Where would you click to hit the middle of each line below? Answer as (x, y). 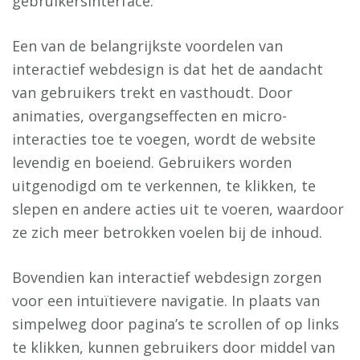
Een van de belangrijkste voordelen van (147, 46)
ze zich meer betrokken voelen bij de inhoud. (167, 232)
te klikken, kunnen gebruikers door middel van (174, 347)
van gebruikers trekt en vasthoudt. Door (152, 92)
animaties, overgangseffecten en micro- (149, 116)
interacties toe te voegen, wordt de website (164, 139)
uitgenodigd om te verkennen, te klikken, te (164, 186)
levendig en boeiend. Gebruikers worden (152, 162)
